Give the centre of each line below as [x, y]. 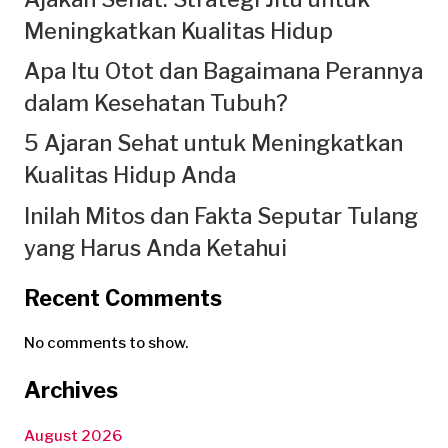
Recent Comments [123, 297]
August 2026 [73, 436]
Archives [71, 390]
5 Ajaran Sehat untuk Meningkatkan [213, 143]
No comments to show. [106, 343]
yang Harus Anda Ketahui [155, 247]
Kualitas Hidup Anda [130, 175]
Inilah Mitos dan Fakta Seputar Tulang [221, 215]
